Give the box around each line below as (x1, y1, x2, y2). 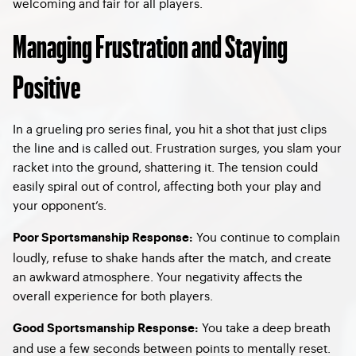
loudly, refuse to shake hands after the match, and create (13, 249, 331, 265)
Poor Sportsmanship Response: (13, 232, 193, 244)
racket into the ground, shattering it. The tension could (13, 158, 318, 175)
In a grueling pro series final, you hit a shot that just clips (13, 120, 327, 137)
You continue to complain (193, 228, 340, 245)
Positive (13, 66, 80, 105)
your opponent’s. (13, 196, 106, 213)
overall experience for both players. (13, 287, 213, 304)
